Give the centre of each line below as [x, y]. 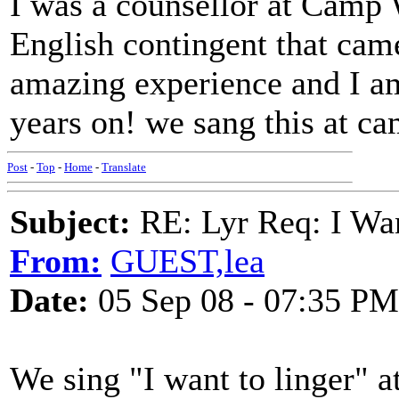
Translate [124, 167]
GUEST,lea [187, 261]
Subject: [70, 222]
